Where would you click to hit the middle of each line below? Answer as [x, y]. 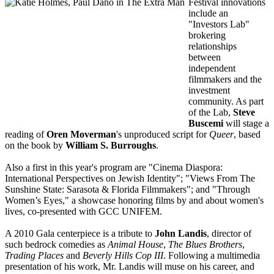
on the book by [35, 146]
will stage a [246, 124]
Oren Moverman [81, 135]
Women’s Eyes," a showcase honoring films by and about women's [134, 201]
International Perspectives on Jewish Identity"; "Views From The [130, 179]
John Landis [181, 234]
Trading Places [34, 256]
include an [208, 13]
